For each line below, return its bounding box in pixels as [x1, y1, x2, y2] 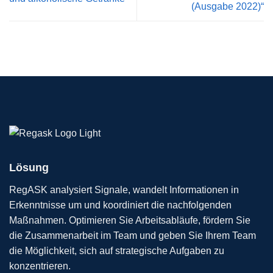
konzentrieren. [9, 261, 71, 272]
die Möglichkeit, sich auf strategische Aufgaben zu [9, 246, 224, 257]
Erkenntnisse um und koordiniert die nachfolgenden [9, 200, 232, 211]
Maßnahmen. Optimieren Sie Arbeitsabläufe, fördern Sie [9, 215, 250, 226]
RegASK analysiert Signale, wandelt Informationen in [9, 185, 239, 196]
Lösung [9, 161, 49, 174]
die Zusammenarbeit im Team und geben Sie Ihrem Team [9, 230, 256, 241]
